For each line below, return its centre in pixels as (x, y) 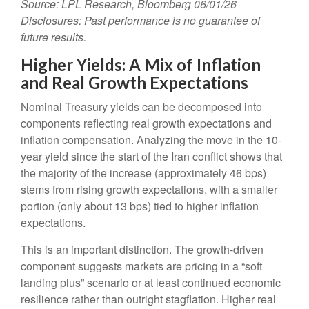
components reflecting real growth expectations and (146, 123)
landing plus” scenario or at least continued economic (151, 283)
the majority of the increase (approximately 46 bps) (143, 173)
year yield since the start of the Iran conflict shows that (151, 157)
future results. (53, 37)
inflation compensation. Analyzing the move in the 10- (151, 140)
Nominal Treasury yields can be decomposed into (141, 107)
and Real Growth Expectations (134, 83)
